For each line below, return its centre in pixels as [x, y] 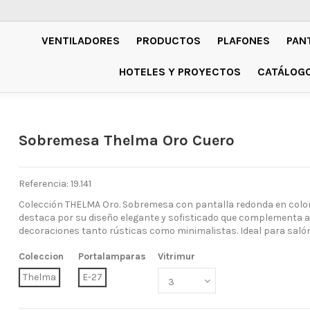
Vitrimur [177, 257]
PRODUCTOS [168, 40]
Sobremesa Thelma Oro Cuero [127, 140]
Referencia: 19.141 [55, 183]
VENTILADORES [80, 40]
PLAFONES [243, 40]
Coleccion [42, 257]
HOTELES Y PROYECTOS [180, 71]
